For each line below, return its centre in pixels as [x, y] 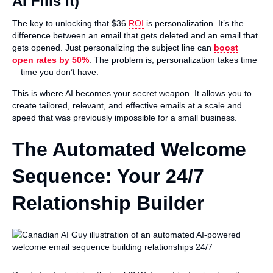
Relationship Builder [108, 203]
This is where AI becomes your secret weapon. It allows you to [132, 93]
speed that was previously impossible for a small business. [125, 117]
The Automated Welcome [129, 149]
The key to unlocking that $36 [70, 23]
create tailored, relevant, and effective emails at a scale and [127, 105]
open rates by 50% [51, 59]
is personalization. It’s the [194, 23]
